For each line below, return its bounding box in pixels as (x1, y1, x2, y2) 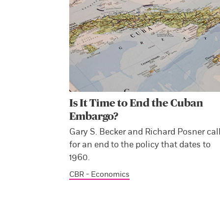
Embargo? (69, 110, 119, 122)
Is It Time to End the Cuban (69, 97, 204, 109)
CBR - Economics (69, 169, 130, 179)
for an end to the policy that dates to (69, 139, 211, 150)
